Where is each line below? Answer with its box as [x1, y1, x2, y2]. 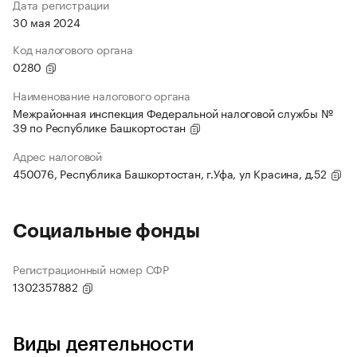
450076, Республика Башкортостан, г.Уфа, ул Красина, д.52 [13, 164, 330, 182]
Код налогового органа [13, 40, 133, 58]
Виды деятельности [13, 335, 194, 355]
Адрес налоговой [13, 147, 102, 165]
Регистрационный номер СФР [13, 260, 169, 278]
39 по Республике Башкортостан [13, 118, 190, 136]
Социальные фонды [13, 222, 200, 241]
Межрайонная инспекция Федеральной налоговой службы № [13, 104, 333, 122]
